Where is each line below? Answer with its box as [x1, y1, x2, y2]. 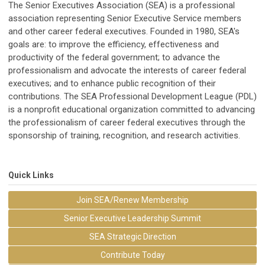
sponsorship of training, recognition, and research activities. [8, 130, 240, 141]
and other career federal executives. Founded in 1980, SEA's [8, 26, 240, 37]
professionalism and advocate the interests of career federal [8, 65, 246, 76]
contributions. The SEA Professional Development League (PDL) [8, 91, 257, 102]
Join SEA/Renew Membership [76, 195, 189, 205]
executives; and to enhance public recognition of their [8, 78, 216, 89]
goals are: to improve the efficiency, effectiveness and [8, 39, 219, 50]
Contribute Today [100, 250, 165, 260]
